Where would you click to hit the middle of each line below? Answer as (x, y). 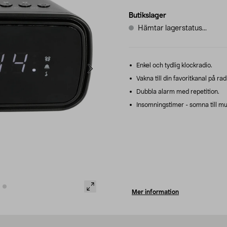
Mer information (155, 192)
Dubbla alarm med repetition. (177, 91)
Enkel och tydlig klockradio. (174, 65)
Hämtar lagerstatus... (172, 28)
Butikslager (147, 15)
